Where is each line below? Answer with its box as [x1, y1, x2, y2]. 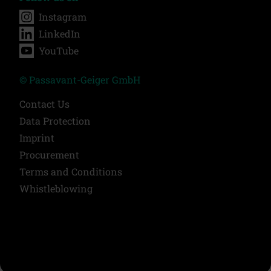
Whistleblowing [19, 181, 93, 195]
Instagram [39, 10, 87, 23]
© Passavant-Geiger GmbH [19, 73, 140, 86]
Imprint [19, 131, 54, 144]
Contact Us [19, 97, 70, 110]
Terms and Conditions [19, 165, 122, 178]
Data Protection [19, 114, 91, 127]
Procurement [19, 148, 79, 161]
